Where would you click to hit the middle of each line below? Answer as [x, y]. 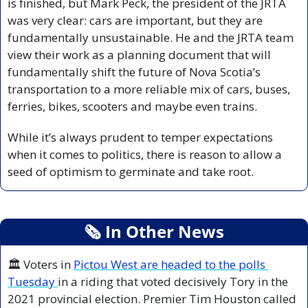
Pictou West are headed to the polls [169, 264]
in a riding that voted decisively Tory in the [173, 281]
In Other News [163, 231]
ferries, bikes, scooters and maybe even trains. [134, 106]
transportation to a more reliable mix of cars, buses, [149, 89]
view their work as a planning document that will [139, 54]
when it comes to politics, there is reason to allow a [145, 154]
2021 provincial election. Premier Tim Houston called [152, 298]
